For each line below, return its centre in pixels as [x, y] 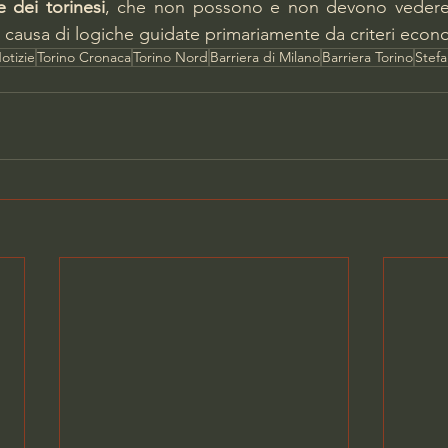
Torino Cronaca [84, 57]
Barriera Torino [367, 57]
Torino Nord [170, 57]
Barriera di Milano [265, 57]
